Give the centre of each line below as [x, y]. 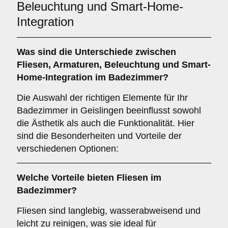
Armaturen [76, 65]
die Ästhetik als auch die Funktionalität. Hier [106, 123]
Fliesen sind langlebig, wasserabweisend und [109, 211]
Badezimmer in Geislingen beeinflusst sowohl [109, 110]
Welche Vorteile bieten [67, 178]
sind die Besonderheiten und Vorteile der [99, 136]
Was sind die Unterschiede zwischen [96, 52]
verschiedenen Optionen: [68, 149]
